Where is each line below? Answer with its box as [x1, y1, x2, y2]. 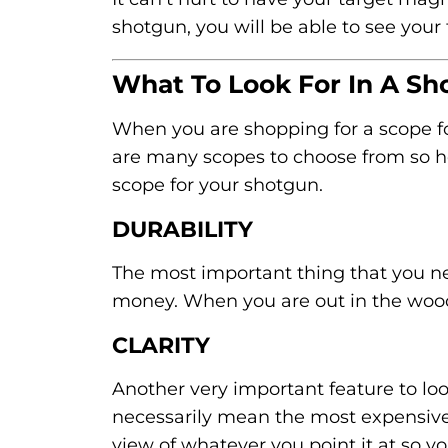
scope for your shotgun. [112, 174, 323, 197]
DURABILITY [112, 216, 253, 244]
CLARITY [112, 332, 210, 360]
